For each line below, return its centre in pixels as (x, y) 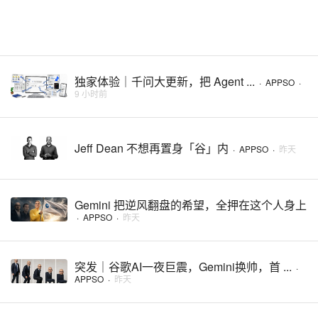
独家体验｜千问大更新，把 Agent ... (165, 82)
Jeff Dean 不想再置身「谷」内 (152, 148)
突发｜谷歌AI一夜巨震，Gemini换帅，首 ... (183, 267)
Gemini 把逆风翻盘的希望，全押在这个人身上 (191, 205)
